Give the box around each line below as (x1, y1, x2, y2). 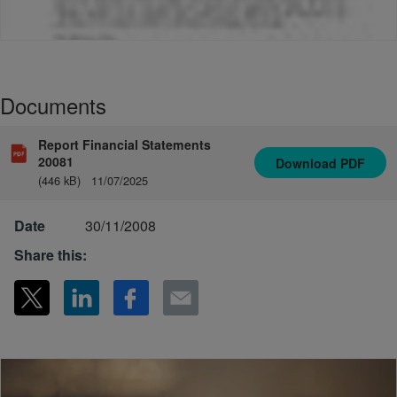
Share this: (14, 244, 87, 265)
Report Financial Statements (38, 135, 212, 153)
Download (276, 153, 340, 172)
